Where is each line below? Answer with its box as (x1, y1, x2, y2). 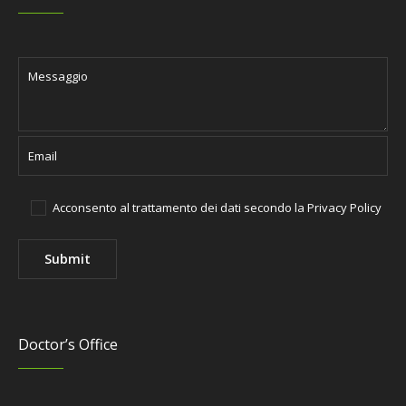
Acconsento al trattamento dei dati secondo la (53, 199, 308, 216)
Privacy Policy (307, 199, 382, 216)
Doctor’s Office (18, 334, 119, 354)
